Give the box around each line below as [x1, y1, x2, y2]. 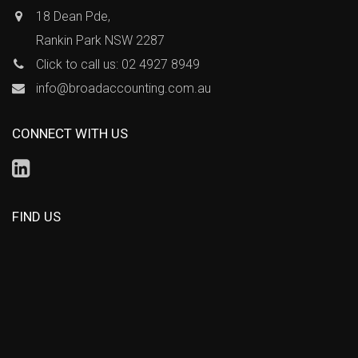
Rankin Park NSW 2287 [36, 33, 165, 48]
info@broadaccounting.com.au [36, 81, 211, 96]
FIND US [12, 209, 61, 225]
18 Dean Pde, [36, 9, 110, 24]
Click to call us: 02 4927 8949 [36, 57, 200, 72]
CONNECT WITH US [12, 125, 128, 141]
